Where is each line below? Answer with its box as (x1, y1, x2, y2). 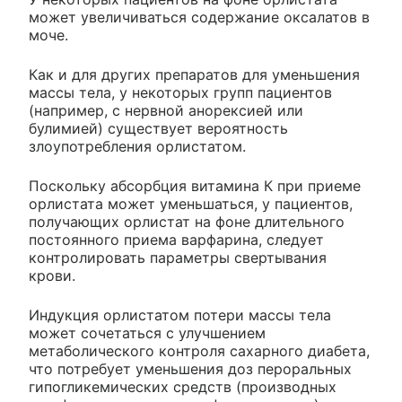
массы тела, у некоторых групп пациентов (29, 83, 332, 101)
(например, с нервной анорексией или (29, 100, 303, 119)
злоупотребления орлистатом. (29, 136, 246, 155)
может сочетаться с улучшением (29, 323, 266, 342)
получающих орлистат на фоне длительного (29, 212, 345, 231)
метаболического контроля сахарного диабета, (29, 341, 370, 360)
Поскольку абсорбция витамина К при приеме (29, 176, 361, 195)
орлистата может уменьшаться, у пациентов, (29, 194, 353, 213)
